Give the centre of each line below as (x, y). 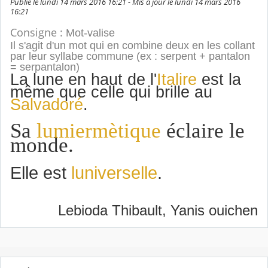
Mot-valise (90, 33)
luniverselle (112, 173)
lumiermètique (99, 130)
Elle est (38, 173)
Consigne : (38, 33)
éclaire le (203, 130)
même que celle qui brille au (111, 92)
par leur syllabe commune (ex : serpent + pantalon (130, 57)
